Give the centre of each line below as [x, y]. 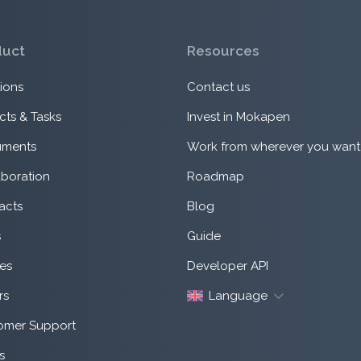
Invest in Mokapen [238, 117]
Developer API [227, 266]
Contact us [218, 87]
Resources [223, 50]
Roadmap [215, 177]
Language [238, 296]
